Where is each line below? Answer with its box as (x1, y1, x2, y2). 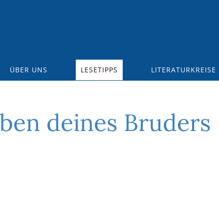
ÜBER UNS (9, 65, 47, 74)
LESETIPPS (81, 65, 118, 74)
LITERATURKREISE (151, 65, 217, 74)
